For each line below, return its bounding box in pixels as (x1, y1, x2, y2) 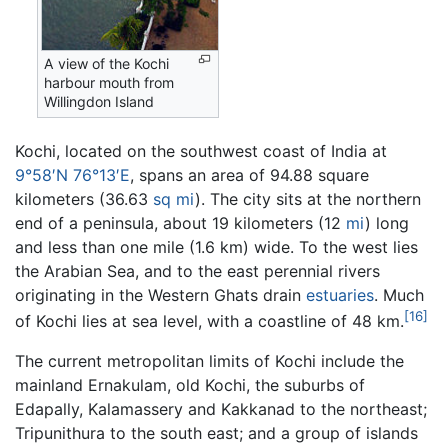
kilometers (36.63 (15, 188, 153, 209)
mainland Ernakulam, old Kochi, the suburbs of (15, 375, 365, 396)
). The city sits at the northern (195, 188, 421, 209)
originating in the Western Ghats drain (15, 284, 306, 305)
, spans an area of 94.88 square (130, 164, 369, 185)
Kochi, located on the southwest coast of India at (15, 140, 387, 161)
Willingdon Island (44, 93, 155, 111)
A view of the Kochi (44, 55, 170, 73)
